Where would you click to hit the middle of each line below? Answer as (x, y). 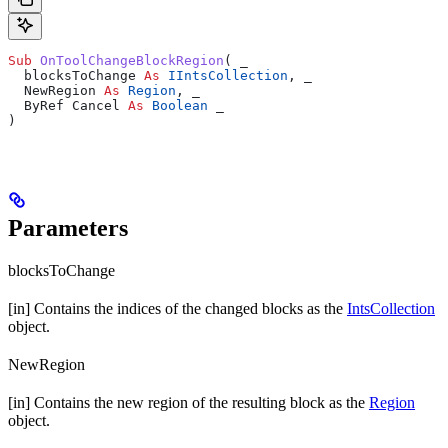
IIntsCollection (224, 76)
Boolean (176, 106)
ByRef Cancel (68, 106)
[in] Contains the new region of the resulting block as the (188, 403)
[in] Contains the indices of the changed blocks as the (177, 309)
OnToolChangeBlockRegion (132, 61)
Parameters (68, 228)
